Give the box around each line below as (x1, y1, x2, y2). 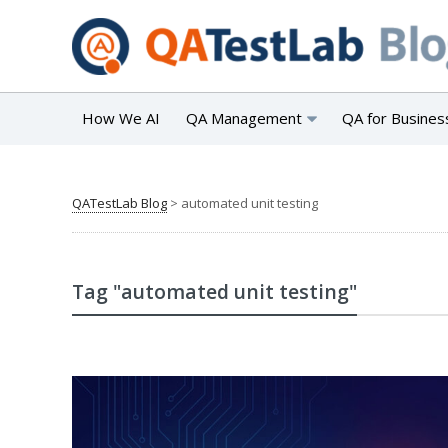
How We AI (82, 108, 160, 128)
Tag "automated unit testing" (72, 278, 357, 305)
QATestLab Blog (72, 194, 167, 212)
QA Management (185, 108, 302, 128)
